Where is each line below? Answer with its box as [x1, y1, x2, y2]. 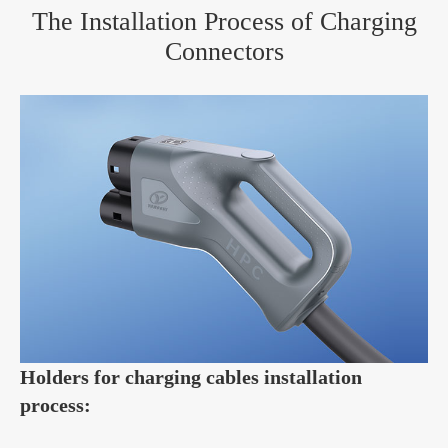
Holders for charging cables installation [20, 365, 362, 388]
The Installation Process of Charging [31, 7, 417, 37]
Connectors [164, 37, 284, 67]
